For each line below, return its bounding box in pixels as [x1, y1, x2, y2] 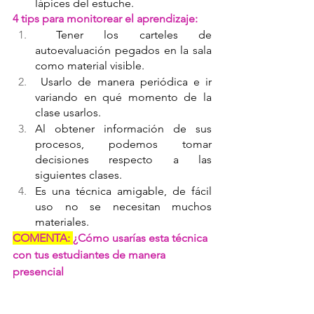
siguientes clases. [35, 168, 122, 182]
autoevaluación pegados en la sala [35, 43, 212, 57]
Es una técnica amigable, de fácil [35, 184, 212, 198]
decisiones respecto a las [35, 152, 212, 166]
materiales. [35, 214, 89, 228]
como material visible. [35, 58, 144, 72]
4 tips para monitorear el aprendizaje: [13, 11, 198, 25]
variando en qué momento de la [35, 90, 212, 104]
